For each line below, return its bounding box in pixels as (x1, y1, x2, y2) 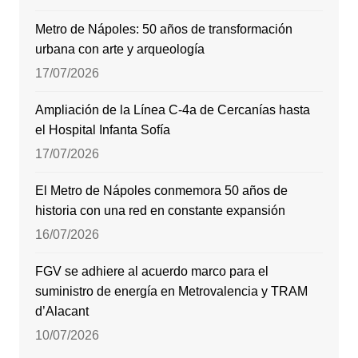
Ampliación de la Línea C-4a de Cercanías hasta (34, 102, 310, 117)
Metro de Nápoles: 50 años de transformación (34, 22, 292, 36)
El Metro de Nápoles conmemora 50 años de (34, 183, 288, 197)
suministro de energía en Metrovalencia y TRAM (34, 284, 308, 298)
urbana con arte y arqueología (34, 42, 205, 56)
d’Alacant (34, 304, 89, 318)
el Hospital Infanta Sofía (34, 122, 170, 137)
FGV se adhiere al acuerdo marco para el (34, 264, 268, 278)
